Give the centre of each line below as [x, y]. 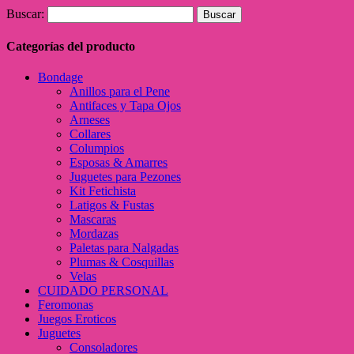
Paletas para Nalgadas [124, 248]
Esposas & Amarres [119, 163]
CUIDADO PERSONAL [103, 291]
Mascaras [93, 220]
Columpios [97, 149]
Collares [90, 134]
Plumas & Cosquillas [122, 262]
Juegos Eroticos [77, 319]
